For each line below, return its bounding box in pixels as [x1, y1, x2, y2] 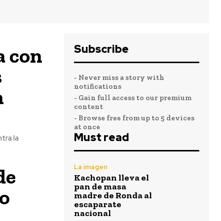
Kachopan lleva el [74, 172, 149, 183]
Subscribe [74, 42, 129, 56]
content [74, 102, 103, 111]
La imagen [74, 163, 108, 171]
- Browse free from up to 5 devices [74, 113, 194, 122]
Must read [74, 130, 129, 145]
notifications [74, 82, 121, 91]
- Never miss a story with [74, 73, 164, 82]
